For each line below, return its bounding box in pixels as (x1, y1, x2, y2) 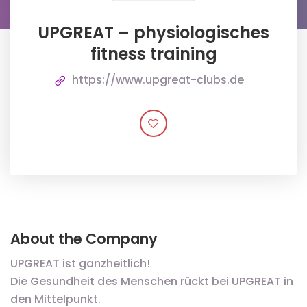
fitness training (90, 42, 217, 65)
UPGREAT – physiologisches (38, 21, 269, 44)
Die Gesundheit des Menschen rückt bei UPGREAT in (10, 273, 293, 289)
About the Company (10, 229, 158, 249)
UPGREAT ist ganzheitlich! (10, 256, 150, 271)
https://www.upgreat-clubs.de (71, 72, 244, 88)
